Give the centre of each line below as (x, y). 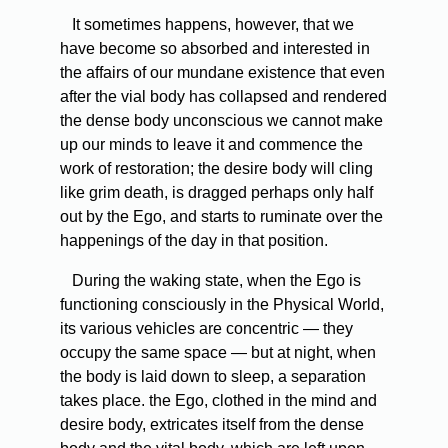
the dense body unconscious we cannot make (221, 121)
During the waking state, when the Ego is (214, 281)
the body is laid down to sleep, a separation (213, 377)
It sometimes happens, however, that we (211, 25)
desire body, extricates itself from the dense (212, 425)
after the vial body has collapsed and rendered (223, 97)
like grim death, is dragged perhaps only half (216, 193)
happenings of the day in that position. (194, 241)
